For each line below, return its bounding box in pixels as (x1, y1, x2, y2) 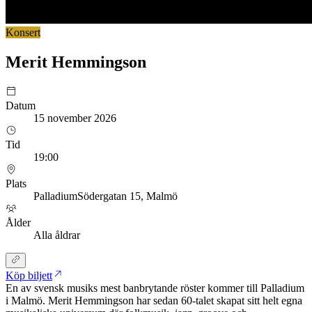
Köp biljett (6, 270, 52, 282)
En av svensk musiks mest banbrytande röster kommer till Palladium (6, 282, 304, 295)
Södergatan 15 (77, 190, 141, 203)
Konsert (6, 26, 40, 39)
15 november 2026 (33, 112, 116, 125)
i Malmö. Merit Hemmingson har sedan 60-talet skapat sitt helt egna (6, 295, 302, 307)
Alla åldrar (33, 229, 80, 242)
